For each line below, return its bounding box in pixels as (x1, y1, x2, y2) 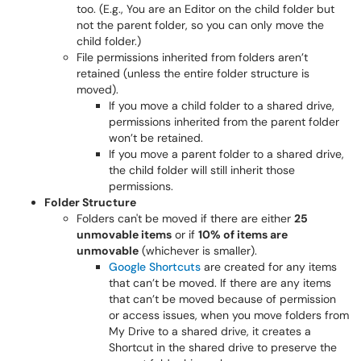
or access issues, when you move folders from (109, 308, 349, 322)
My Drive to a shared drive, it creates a (109, 324, 311, 338)
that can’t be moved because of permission (109, 292, 336, 306)
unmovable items (77, 227, 172, 242)
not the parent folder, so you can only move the (77, 18, 324, 32)
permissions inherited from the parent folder (109, 114, 339, 129)
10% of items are (198, 227, 288, 242)
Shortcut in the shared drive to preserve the (109, 340, 337, 355)
